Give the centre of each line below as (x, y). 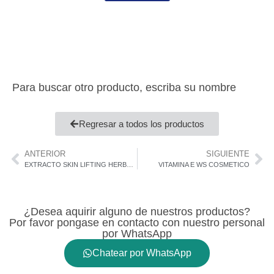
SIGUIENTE (228, 154)
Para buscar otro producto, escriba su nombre (124, 87)
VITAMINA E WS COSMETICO (204, 165)
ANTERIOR (45, 154)
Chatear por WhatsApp (142, 253)
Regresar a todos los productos (142, 124)
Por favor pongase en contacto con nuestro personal (137, 223)
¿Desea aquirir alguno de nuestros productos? (137, 212)
